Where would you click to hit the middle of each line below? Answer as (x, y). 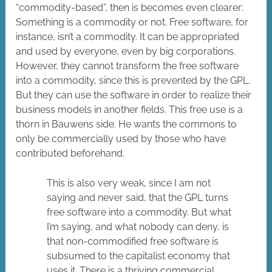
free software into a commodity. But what (139, 212)
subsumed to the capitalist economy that (139, 256)
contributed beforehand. (70, 154)
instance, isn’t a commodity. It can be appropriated (128, 37)
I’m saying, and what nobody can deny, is (138, 227)
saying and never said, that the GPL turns (138, 198)
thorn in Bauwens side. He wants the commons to (127, 124)
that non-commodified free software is (133, 242)
